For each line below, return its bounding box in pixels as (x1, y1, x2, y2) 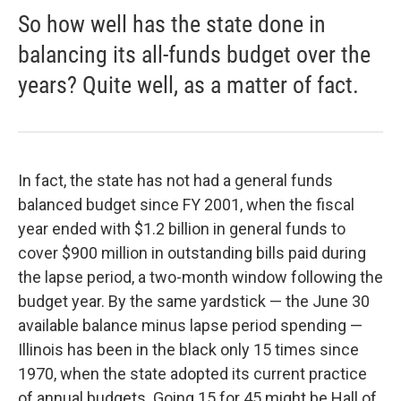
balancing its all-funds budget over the (18, 41, 371, 69)
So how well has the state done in (18, 11, 326, 38)
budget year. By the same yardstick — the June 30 (18, 292, 370, 311)
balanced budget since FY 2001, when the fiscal (18, 195, 354, 215)
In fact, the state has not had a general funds (18, 171, 333, 191)
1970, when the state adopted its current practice (18, 364, 367, 384)
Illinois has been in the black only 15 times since (18, 340, 359, 360)
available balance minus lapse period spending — (18, 316, 363, 336)
